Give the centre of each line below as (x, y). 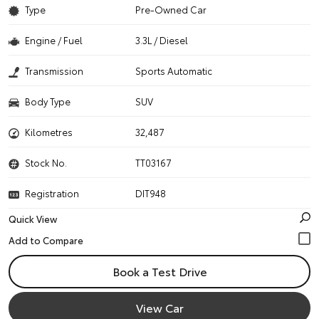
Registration (52, 193)
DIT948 (151, 193)
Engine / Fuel (54, 40)
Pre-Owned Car (171, 9)
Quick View (33, 219)
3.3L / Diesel (162, 40)
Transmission (54, 70)
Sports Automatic (174, 70)
